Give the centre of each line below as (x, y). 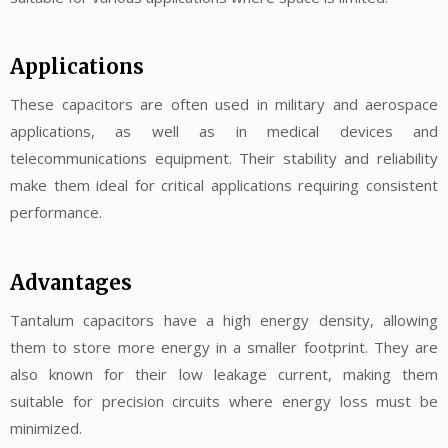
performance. (56, 212)
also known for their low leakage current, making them (224, 373)
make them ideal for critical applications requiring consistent (224, 185)
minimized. (46, 427)
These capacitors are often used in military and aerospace (224, 104)
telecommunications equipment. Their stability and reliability (224, 158)
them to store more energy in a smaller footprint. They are (224, 346)
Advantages (71, 282)
